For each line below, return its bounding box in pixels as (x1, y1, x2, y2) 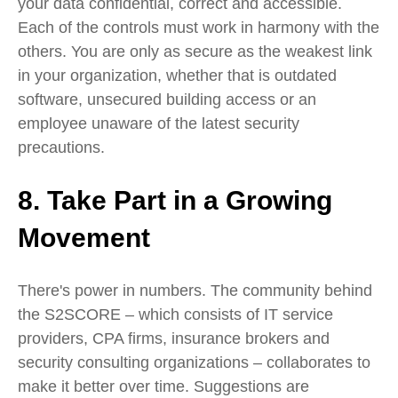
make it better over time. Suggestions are (18, 378, 309, 396)
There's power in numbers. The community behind (18, 282, 372, 300)
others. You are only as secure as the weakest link (18, 42, 372, 60)
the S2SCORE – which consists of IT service (18, 306, 333, 324)
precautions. (18, 138, 114, 156)
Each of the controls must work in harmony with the (18, 18, 379, 36)
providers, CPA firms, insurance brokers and (18, 330, 330, 348)
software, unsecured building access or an (18, 90, 316, 108)
